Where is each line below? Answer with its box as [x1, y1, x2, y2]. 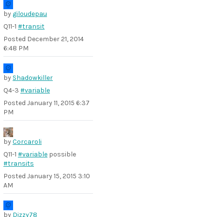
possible [47, 150, 76, 158]
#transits [3, 159, 34, 168]
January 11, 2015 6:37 [27, 99, 90, 107]
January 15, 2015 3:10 [27, 172, 90, 180]
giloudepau [13, 10, 47, 18]
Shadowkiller [13, 74, 53, 82]
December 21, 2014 [27, 35, 84, 43]
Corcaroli [13, 138, 42, 146]
